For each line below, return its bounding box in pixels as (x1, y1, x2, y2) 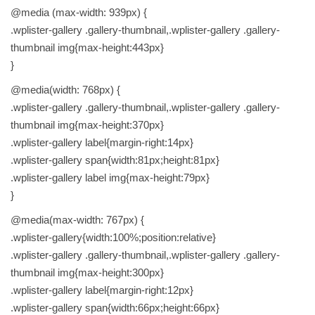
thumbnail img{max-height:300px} (11, 266, 164, 279)
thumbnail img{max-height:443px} (11, 41, 164, 54)
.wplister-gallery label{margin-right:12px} (11, 284, 193, 297)
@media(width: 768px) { (11, 84, 120, 96)
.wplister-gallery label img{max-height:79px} (11, 172, 210, 184)
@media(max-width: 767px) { (11, 214, 144, 226)
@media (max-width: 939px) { (11, 6, 147, 19)
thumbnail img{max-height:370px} (11, 119, 164, 131)
